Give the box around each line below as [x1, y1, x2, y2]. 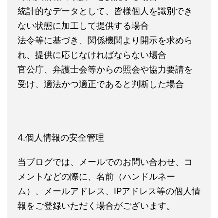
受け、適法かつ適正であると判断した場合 [18, 79, 184, 89]
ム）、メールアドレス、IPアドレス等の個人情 [18, 186, 200, 196]
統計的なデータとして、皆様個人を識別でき [18, 6, 193, 16]
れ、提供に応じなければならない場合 [18, 50, 166, 60]
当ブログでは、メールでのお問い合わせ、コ [18, 157, 193, 167]
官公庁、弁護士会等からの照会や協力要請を [18, 64, 193, 74]
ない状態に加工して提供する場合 [18, 20, 149, 31]
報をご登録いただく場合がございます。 [18, 200, 175, 211]
